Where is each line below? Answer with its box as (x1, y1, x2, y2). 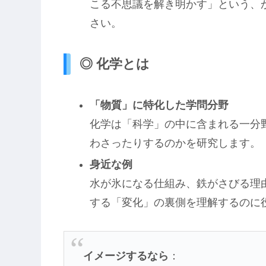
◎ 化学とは (80, 56, 150, 72)
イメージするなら (83, 250, 169, 262)
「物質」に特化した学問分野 (89, 99, 229, 112)
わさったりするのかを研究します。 (89, 137, 261, 150)
